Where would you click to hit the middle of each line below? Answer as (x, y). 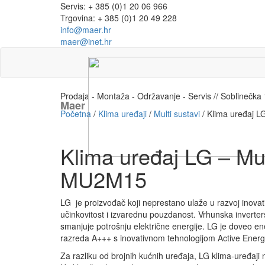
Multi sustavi (177, 114)
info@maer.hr (86, 30)
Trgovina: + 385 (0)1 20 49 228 (119, 18)
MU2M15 (104, 179)
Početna (76, 114)
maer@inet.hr (86, 41)
